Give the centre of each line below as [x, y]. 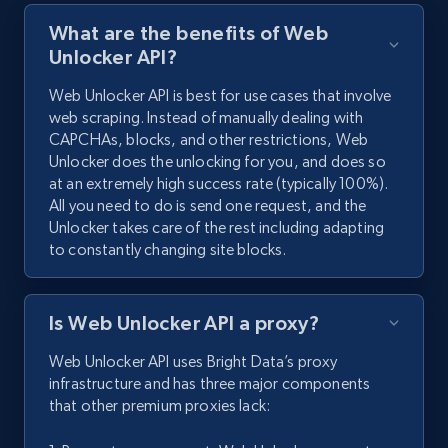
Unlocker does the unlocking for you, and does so [217, 162]
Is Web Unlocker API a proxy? [184, 323]
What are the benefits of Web [189, 33]
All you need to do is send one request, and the [208, 206]
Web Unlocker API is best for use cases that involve [220, 96]
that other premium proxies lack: [160, 406]
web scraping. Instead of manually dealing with [206, 118]
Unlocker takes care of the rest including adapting [217, 228]
